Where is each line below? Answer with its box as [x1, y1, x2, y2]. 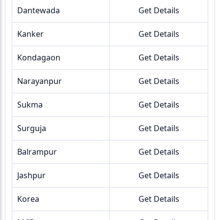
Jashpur [17, 170, 46, 181]
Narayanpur [17, 76, 62, 86]
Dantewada [17, 5, 60, 16]
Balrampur [17, 146, 57, 157]
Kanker [17, 28, 44, 39]
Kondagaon [17, 52, 60, 63]
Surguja [17, 123, 46, 134]
